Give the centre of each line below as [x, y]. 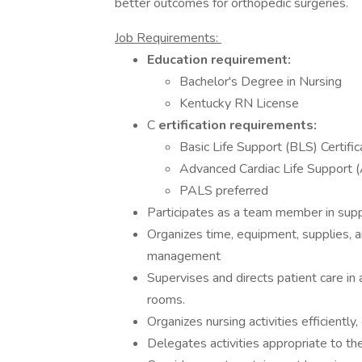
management [184, 256]
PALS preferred [224, 191]
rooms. [166, 300]
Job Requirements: [168, 38]
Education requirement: [222, 60]
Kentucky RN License [239, 103]
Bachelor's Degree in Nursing [261, 82]
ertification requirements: [239, 125]
